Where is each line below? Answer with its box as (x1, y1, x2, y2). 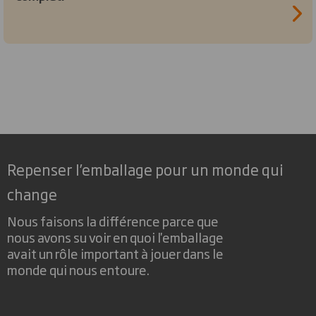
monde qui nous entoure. (7, 260, 150, 279)
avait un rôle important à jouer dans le (7, 243, 224, 263)
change (7, 182, 57, 205)
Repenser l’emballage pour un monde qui (7, 157, 284, 180)
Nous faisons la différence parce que (7, 211, 219, 231)
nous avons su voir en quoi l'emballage (7, 227, 224, 247)
